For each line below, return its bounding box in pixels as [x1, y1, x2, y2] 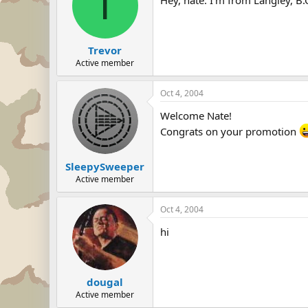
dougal [87, 275, 123, 289]
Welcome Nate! [160, 109, 232, 122]
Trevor [88, 43, 122, 57]
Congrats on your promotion [160, 124, 299, 138]
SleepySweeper [65, 159, 144, 173]
